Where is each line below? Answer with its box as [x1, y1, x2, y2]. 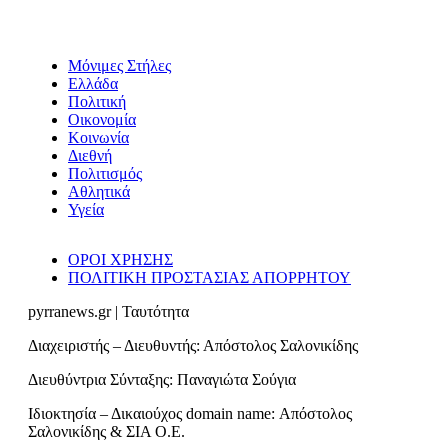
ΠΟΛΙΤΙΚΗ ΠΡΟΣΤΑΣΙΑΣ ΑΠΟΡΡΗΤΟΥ [68, 269, 351, 287]
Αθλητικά [68, 183, 130, 201]
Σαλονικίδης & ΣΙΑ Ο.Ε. [28, 423, 185, 441]
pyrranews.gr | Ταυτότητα [28, 303, 189, 321]
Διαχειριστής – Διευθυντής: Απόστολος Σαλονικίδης [28, 337, 358, 355]
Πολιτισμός [68, 165, 142, 183]
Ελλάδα [68, 75, 118, 93]
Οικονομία [68, 111, 136, 129]
